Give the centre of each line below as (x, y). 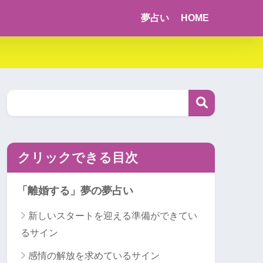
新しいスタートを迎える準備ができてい (113, 215)
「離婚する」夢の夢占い (75, 190)
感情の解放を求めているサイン (94, 255)
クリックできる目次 (78, 157)
